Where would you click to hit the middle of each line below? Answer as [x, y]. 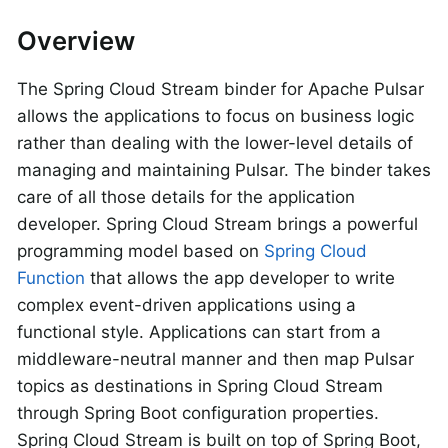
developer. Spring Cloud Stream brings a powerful [217, 224]
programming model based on [140, 251]
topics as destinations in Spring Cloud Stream [200, 386]
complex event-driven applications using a [186, 305]
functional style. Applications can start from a [199, 332]
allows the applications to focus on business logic [215, 116]
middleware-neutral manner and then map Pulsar [215, 359]
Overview [76, 41]
